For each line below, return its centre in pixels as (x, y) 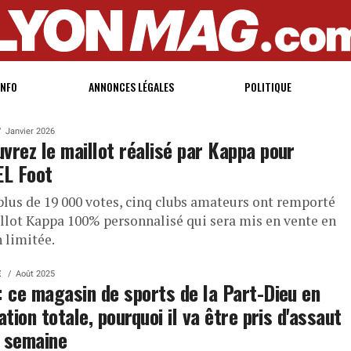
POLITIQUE (268, 87)
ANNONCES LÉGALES (131, 87)
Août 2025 (35, 274)
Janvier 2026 (30, 131)
